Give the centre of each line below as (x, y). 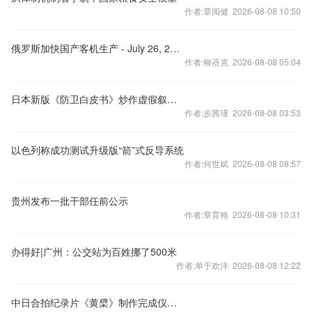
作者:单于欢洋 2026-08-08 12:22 (239, 265)
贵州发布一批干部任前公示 (70, 201)
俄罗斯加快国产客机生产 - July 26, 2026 (175, 48)
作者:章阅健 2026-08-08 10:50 (243, 11)
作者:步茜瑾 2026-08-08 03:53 (243, 112)
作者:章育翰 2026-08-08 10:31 (243, 214)
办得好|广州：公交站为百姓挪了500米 (94, 251)
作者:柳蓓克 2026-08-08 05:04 (243, 62)
